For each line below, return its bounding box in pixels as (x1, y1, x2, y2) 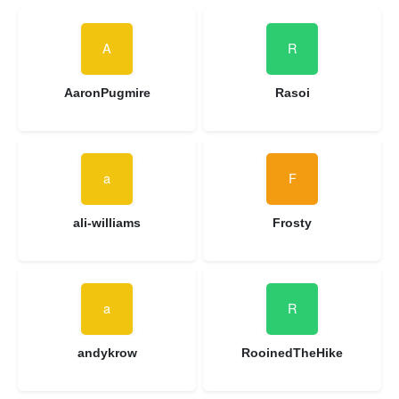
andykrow (77, 345, 137, 360)
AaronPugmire (63, 85, 151, 100)
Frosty (273, 215, 312, 230)
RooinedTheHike (241, 345, 343, 360)
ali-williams (73, 215, 141, 230)
